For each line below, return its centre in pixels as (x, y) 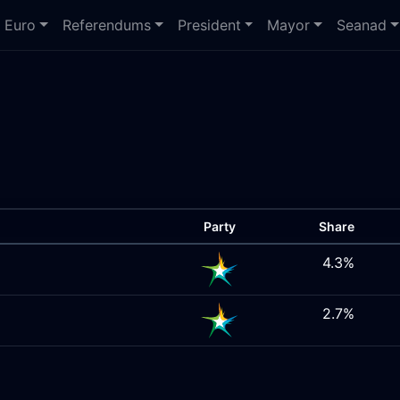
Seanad (362, 25)
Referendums (107, 25)
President (209, 25)
